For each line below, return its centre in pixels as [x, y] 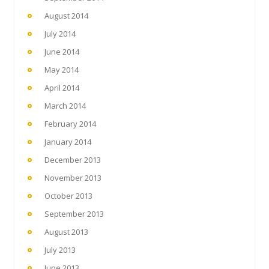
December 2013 [73, 159]
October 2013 [68, 195]
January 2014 [68, 141]
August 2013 [66, 231]
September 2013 [74, 213]
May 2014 [62, 69]
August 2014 [66, 15]
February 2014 [70, 123]
